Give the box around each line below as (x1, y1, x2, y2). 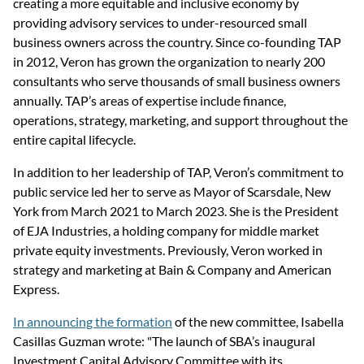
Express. (13, 281, 59, 297)
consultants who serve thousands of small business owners (13, 73, 343, 89)
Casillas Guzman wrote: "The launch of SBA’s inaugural (13, 333, 318, 349)
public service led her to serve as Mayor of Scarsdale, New (13, 184, 333, 200)
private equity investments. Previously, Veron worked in (13, 242, 325, 258)
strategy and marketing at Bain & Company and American (13, 262, 334, 278)
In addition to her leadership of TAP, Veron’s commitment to (13, 164, 346, 180)
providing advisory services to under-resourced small (13, 15, 310, 31)
